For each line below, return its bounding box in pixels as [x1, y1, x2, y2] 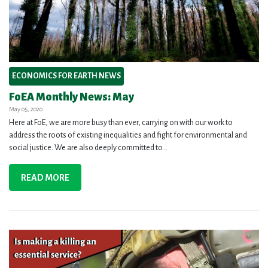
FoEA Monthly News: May [9, 91, 134, 103]
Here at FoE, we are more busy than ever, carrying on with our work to [9, 118, 233, 127]
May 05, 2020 [9, 106, 42, 113]
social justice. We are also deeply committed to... [9, 144, 167, 153]
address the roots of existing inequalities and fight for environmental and [9, 131, 247, 140]
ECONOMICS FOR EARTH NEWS [12, 72, 121, 81]
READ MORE [21, 172, 70, 182]
